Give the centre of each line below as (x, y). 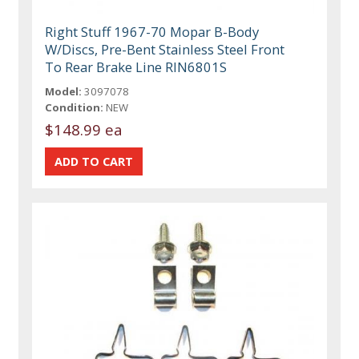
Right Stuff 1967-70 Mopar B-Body (152, 32)
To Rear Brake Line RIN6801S (136, 67)
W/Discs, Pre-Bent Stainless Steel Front (165, 50)
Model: (64, 92)
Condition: (75, 108)
